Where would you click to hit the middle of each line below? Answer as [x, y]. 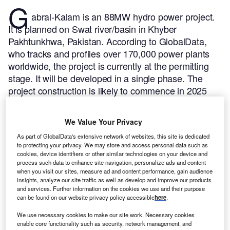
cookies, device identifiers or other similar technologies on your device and [112, 153]
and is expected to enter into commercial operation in [114, 103]
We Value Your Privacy [103, 121]
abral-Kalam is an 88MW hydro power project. [123, 17]
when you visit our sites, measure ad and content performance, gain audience [115, 171]
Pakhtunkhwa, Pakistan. [57, 41]
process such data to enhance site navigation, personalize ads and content [112, 162]
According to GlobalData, [156, 41]
